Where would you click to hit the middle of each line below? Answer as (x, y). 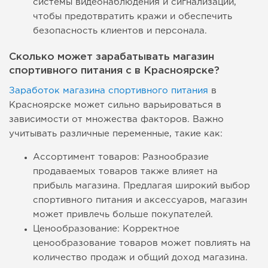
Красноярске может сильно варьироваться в (115, 105)
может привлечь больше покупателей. (123, 215)
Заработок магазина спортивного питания (109, 91)
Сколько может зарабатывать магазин (112, 57)
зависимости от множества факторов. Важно (116, 120)
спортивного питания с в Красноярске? (114, 71)
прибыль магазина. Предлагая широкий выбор (141, 186)
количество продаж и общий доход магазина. (140, 258)
